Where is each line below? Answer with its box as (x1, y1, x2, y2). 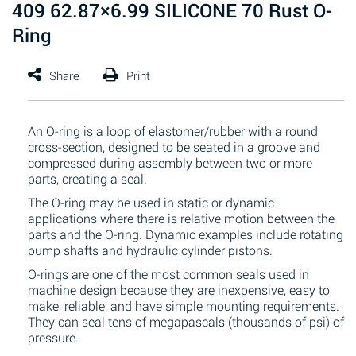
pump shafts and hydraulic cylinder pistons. (28, 242, 273, 258)
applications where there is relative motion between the (28, 210, 335, 226)
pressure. (28, 329, 79, 346)
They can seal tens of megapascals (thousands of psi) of (28, 313, 344, 330)
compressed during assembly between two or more (28, 154, 312, 171)
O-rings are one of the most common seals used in (28, 265, 309, 282)
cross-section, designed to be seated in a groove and (28, 138, 320, 155)
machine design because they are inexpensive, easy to (28, 281, 330, 298)
